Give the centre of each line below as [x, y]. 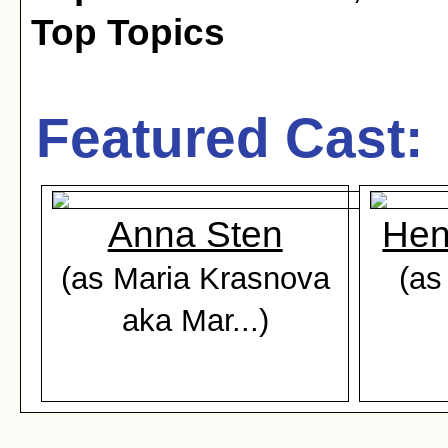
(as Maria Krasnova [195, 278]
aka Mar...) [195, 320]
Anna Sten [195, 234]
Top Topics [128, 32]
